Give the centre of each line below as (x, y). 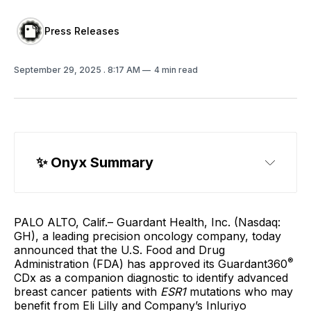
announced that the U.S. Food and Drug (119, 250)
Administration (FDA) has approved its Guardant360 (151, 264)
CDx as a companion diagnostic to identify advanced (151, 278)
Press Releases (82, 31)
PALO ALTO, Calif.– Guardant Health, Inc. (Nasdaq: (147, 222)
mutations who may (241, 292)
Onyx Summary (100, 162)
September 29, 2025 (59, 70)
